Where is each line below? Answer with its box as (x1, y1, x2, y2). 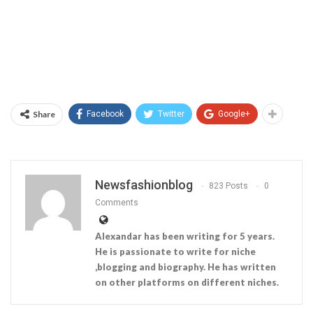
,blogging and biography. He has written (95, 261, 276, 272)
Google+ (218, 108, 250, 119)
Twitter (158, 108, 184, 119)
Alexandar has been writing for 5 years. (95, 230, 275, 242)
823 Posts (209, 181, 248, 191)
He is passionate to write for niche (95, 245, 256, 257)
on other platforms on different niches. (95, 276, 279, 288)
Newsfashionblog (95, 177, 193, 192)
